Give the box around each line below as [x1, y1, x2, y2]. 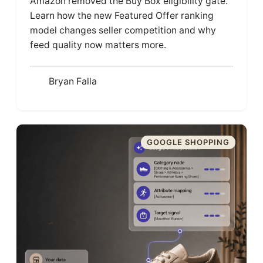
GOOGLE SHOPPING [146, 137, 230, 147]
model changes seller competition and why [30, 24, 217, 36]
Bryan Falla [48, 76, 97, 87]
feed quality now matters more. [30, 39, 167, 50]
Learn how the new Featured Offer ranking [30, 9, 214, 21]
